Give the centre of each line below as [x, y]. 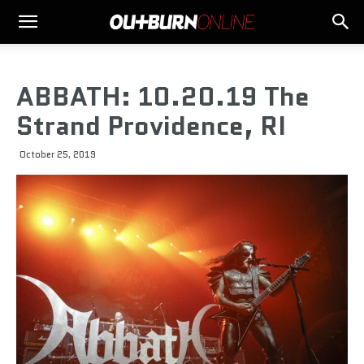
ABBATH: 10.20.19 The [163, 97]
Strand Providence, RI [151, 126]
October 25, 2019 [58, 154]
